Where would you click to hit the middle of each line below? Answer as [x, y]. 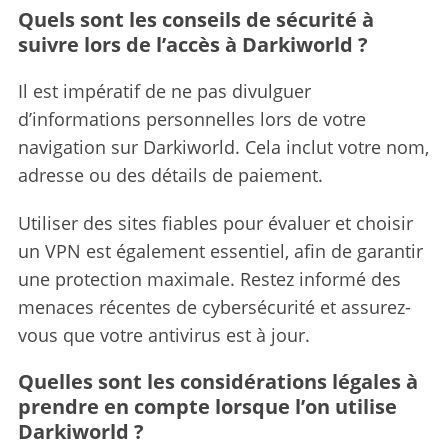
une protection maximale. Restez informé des [209, 278]
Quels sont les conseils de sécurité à [195, 19]
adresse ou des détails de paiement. [170, 174]
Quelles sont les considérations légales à [217, 381]
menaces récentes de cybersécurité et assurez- [214, 306]
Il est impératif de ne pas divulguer [164, 90]
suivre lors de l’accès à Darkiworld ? [192, 44]
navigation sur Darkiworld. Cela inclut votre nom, [223, 146]
